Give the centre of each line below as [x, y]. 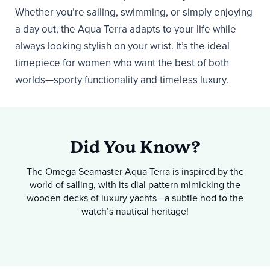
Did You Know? [135, 148]
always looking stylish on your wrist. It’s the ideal [122, 46]
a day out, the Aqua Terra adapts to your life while [126, 30]
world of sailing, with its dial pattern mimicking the [135, 185]
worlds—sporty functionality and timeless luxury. [122, 80]
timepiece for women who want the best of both [122, 63]
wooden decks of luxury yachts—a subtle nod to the [135, 199]
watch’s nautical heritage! [135, 212]
